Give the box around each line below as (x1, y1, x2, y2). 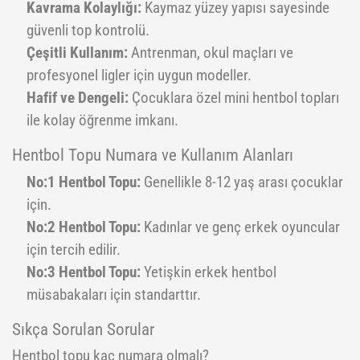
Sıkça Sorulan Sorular (12, 319, 154, 339)
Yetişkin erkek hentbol (141, 264, 276, 281)
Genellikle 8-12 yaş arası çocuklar (141, 174, 343, 191)
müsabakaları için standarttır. (27, 286, 201, 304)
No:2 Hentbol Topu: (27, 219, 141, 236)
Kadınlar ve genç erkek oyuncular (141, 219, 340, 236)
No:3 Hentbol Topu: (27, 264, 141, 281)
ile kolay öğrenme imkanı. (27, 112, 178, 129)
